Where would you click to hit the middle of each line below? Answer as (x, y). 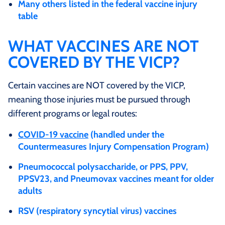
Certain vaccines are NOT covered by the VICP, (97, 85)
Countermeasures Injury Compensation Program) (114, 146)
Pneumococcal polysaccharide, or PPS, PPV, (103, 166)
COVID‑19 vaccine (53, 134)
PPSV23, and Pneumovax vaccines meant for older (116, 179)
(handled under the (126, 134)
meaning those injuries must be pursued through (99, 99)
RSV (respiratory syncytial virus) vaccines (97, 211)
